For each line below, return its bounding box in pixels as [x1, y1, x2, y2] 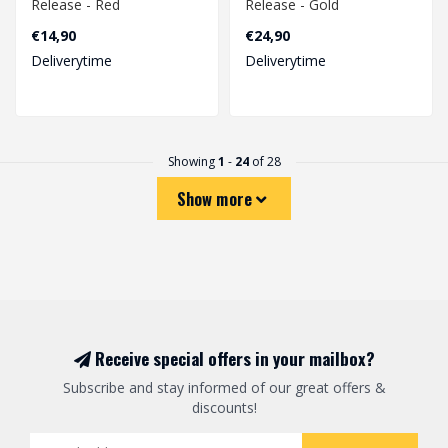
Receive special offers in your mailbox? [90, 345, 375, 371]
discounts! [191, 397, 257, 417]
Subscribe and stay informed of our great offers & [62, 377, 386, 397]
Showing [167, 152, 218, 170]
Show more [176, 185, 257, 211]
